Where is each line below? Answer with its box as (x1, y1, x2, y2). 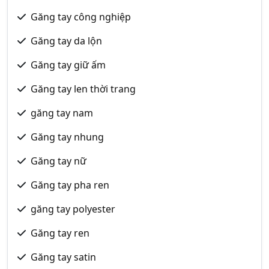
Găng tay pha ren (31, 178, 109, 192)
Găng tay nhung (31, 130, 104, 144)
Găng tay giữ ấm (31, 58, 106, 71)
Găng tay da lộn (31, 34, 102, 47)
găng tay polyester (31, 202, 115, 216)
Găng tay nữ (31, 154, 86, 168)
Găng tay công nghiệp (31, 10, 131, 23)
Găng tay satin (31, 250, 96, 264)
